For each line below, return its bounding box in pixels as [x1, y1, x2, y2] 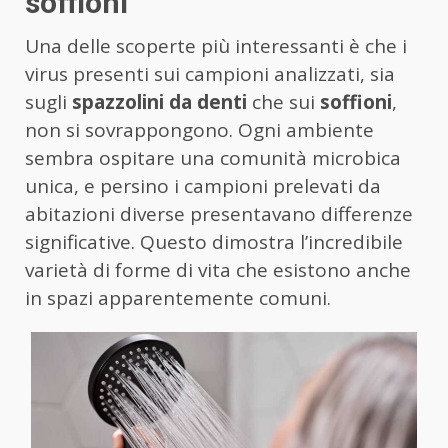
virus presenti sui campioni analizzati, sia [25, 61, 395, 88]
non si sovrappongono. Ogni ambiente [25, 117, 374, 144]
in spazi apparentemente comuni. [25, 285, 331, 312]
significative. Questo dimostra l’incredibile [25, 229, 403, 256]
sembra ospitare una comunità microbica [25, 145, 401, 172]
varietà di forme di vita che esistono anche [25, 257, 411, 284]
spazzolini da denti [72, 89, 247, 116]
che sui [247, 89, 320, 116]
